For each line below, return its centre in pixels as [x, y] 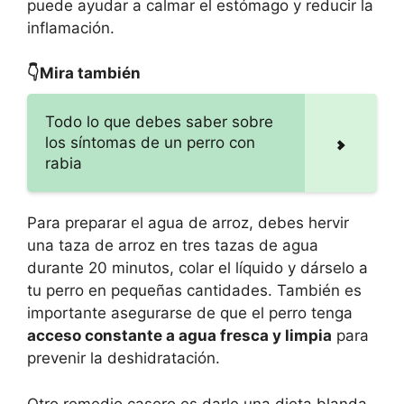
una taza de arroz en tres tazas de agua [173, 246]
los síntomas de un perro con [150, 143]
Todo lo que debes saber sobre [159, 122]
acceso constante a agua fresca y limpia [179, 336]
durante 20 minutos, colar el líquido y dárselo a [197, 268]
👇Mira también [84, 73]
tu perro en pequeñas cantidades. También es [194, 291]
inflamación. [71, 28]
